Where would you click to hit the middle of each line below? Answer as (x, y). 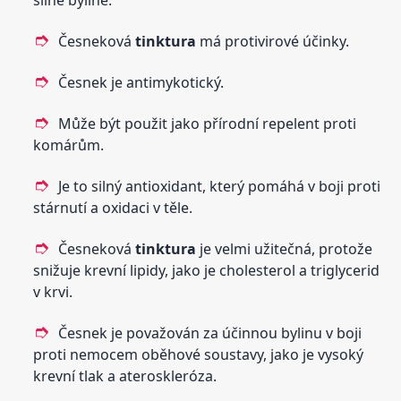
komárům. (69, 145)
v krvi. (53, 292)
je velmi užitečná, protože (285, 249)
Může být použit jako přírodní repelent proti (208, 124)
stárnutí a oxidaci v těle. (113, 208)
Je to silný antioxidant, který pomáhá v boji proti (220, 187)
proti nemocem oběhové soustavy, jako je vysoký (199, 355)
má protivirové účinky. (273, 42)
